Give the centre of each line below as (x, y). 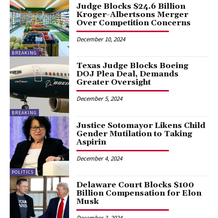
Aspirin (91, 142)
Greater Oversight (114, 82)
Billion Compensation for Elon (139, 193)
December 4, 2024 (100, 158)
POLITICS (23, 172)
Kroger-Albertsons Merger (133, 14)
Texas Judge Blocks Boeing (133, 66)
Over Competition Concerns (134, 23)
